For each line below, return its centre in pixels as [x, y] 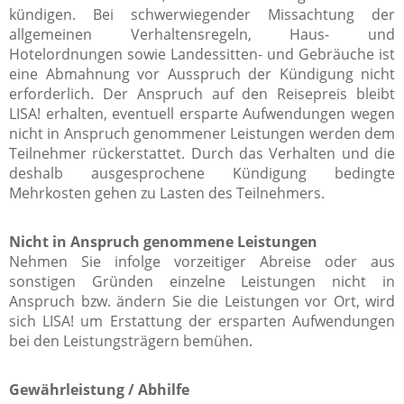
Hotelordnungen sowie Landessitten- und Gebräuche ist [202, 54]
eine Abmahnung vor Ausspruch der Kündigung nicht [202, 73]
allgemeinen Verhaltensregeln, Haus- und [202, 34]
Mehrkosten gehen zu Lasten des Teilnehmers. [167, 193]
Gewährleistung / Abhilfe [99, 389]
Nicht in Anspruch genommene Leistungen [163, 241]
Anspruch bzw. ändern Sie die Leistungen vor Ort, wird [202, 301]
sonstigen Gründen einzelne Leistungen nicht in [202, 281]
